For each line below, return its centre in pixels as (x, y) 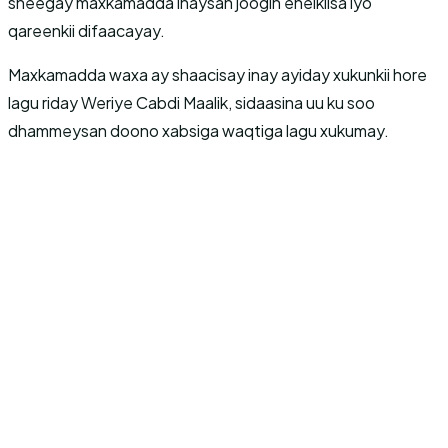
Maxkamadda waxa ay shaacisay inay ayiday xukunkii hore (217, 74)
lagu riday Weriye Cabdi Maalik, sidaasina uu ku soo (191, 102)
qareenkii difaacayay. (86, 30)
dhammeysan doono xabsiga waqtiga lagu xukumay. (198, 130)
